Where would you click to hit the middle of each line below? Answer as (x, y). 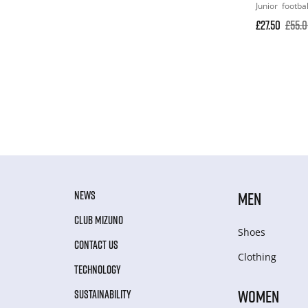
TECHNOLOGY (98, 269)
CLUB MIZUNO (99, 220)
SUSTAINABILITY (103, 294)
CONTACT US (96, 244)
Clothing (257, 256)
